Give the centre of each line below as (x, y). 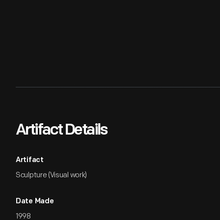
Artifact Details (61, 131)
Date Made (35, 202)
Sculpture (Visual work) (52, 175)
